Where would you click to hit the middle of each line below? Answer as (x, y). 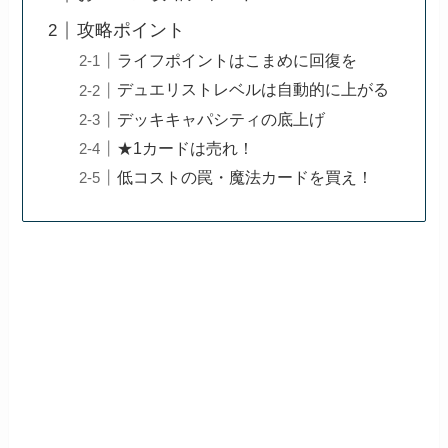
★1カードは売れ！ (186, 147)
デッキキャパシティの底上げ (221, 118)
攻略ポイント (131, 30)
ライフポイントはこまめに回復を (237, 60)
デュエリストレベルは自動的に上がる (253, 89)
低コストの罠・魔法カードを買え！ (245, 176)
